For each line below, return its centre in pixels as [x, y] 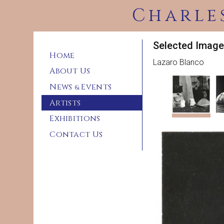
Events [95, 87]
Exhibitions [75, 119]
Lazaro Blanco [179, 62]
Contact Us [76, 134]
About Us [70, 71]
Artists [65, 103]
